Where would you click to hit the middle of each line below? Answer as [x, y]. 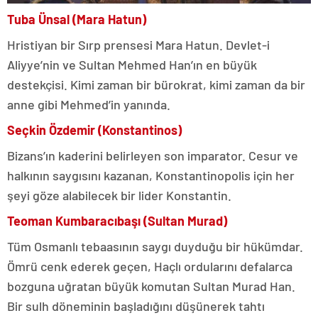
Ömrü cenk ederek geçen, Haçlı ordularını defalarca [150, 267]
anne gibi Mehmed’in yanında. [89, 105]
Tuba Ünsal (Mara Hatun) [77, 20]
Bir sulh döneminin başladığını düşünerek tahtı [136, 306]
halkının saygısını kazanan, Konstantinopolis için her [151, 176]
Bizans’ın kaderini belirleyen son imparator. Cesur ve [153, 156]
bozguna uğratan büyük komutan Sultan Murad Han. [151, 286]
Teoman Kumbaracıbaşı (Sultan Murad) [117, 221]
